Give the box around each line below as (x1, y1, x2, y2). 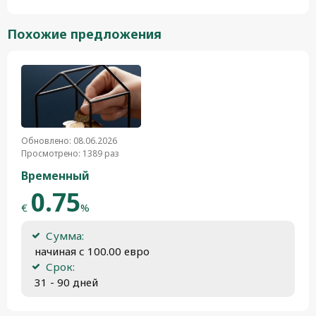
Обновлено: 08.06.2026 (21, 134, 117, 147)
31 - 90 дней (32, 274, 98, 289)
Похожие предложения (7, 25, 162, 42)
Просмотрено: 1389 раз (21, 147, 119, 159)
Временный (21, 167, 90, 183)
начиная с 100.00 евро (32, 243, 150, 258)
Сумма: (46, 228, 84, 243)
